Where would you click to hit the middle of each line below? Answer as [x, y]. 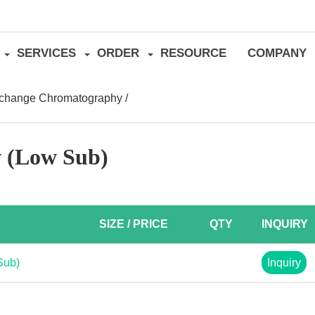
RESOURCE [193, 53]
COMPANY [277, 53]
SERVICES [46, 53]
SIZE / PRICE [134, 224]
